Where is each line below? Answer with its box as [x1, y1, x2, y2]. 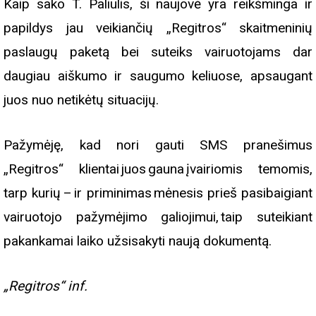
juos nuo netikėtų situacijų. [4, 91, 161, 108]
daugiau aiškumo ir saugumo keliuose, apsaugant [4, 67, 312, 84]
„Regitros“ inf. [4, 277, 91, 294]
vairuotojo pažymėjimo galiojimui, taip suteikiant [4, 208, 312, 225]
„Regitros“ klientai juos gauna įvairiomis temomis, [4, 160, 312, 177]
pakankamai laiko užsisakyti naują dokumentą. [4, 232, 274, 249]
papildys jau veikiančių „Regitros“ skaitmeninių [4, 19, 312, 36]
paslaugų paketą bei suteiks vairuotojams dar [4, 43, 312, 60]
